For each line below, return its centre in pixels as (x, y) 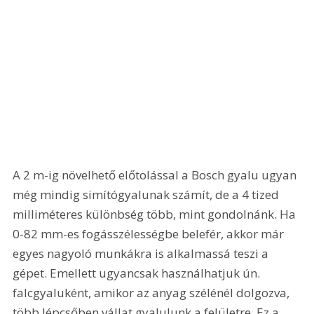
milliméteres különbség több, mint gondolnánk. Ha (156, 214)
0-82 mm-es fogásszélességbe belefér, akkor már (150, 233)
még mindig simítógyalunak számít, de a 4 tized (148, 194)
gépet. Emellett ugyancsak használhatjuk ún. (138, 273)
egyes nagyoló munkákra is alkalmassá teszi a (142, 253)
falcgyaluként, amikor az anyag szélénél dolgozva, (153, 292)
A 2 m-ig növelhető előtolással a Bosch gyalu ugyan (156, 175)
